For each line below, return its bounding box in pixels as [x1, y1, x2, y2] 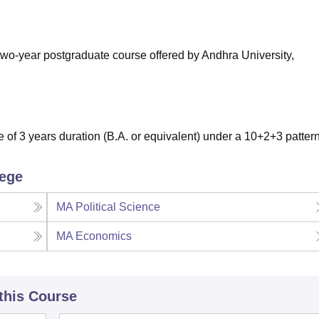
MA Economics [56, 230, 132, 243]
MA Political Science [56, 201, 161, 214]
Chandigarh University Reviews [76, 11, 216, 23]
